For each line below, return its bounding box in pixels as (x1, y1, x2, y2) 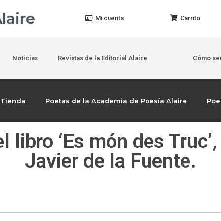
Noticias (12, 54, 38, 62)
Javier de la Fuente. (25, 149, 196, 173)
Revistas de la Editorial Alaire (57, 54, 147, 62)
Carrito (180, 14, 201, 22)
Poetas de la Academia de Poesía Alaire (45, 97, 187, 105)
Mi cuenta (95, 14, 124, 22)
